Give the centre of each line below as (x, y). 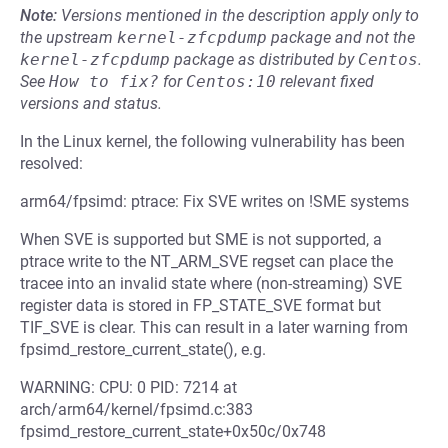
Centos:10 (231, 81)
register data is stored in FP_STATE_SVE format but (200, 305)
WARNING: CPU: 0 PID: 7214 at (128, 387)
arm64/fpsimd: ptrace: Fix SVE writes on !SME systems (214, 201)
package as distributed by (264, 59)
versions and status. (91, 103)
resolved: (51, 163)
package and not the (341, 37)
